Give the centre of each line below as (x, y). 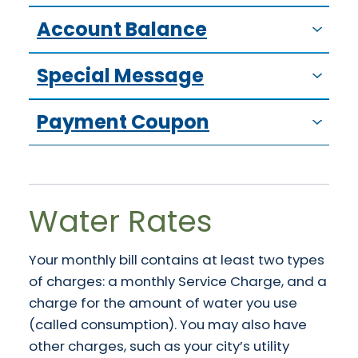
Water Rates (121, 222)
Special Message (120, 76)
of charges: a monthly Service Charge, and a (178, 282)
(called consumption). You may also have (168, 325)
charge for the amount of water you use (163, 303)
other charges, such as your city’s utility (159, 346)
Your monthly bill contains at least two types (177, 260)
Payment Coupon (123, 122)
